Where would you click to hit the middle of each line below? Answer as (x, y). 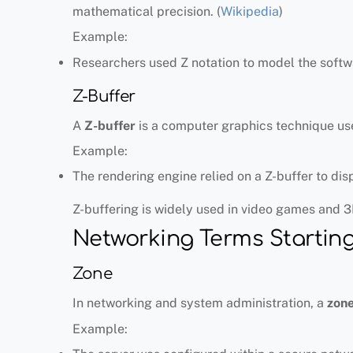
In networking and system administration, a (200, 303)
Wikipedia (250, 11)
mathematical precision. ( (147, 11)
